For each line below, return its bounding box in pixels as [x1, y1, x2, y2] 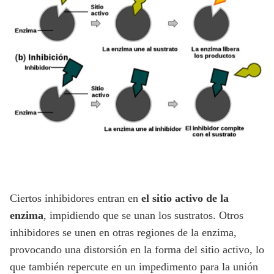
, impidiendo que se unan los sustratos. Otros [43, 209, 243, 221]
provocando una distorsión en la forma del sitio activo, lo [10, 243, 264, 256]
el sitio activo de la [141, 191, 229, 204]
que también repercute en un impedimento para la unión [10, 260, 258, 273]
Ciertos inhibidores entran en [10, 191, 141, 204]
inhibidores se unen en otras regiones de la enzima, [10, 226, 237, 239]
